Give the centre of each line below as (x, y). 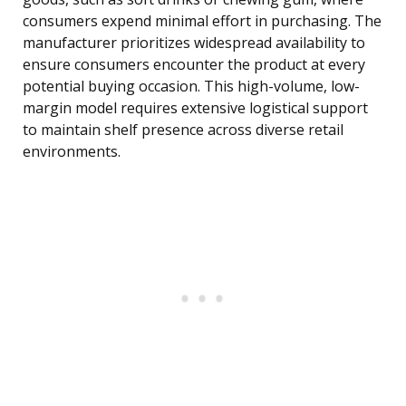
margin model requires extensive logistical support (195, 108)
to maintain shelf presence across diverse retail (183, 130)
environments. (72, 152)
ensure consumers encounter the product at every (194, 65)
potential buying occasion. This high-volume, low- (191, 87)
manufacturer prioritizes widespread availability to (194, 43)
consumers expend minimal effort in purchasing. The (202, 21)
